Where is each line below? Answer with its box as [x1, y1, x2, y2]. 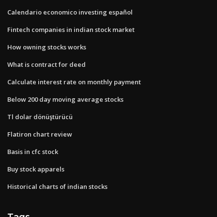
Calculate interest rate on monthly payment [7, 77, 141, 86]
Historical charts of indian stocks [7, 182, 108, 191]
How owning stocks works [7, 42, 86, 51]
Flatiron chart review [7, 129, 72, 139]
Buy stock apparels [7, 164, 64, 173]
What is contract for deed [7, 60, 86, 69]
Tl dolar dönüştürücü [7, 112, 73, 121]
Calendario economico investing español [7, 7, 133, 16]
